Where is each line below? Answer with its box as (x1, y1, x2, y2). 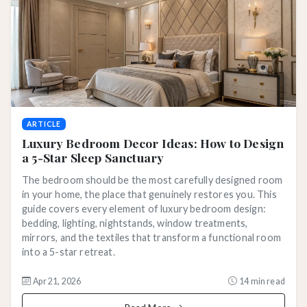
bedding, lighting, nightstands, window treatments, (22, 217, 248, 229)
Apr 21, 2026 (33, 275, 82, 286)
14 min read (239, 275, 285, 286)
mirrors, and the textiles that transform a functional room (22, 231, 281, 243)
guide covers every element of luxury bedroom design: (22, 202, 266, 214)
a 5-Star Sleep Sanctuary (22, 149, 164, 165)
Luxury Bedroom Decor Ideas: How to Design (22, 134, 284, 151)
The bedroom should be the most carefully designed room (22, 173, 283, 186)
